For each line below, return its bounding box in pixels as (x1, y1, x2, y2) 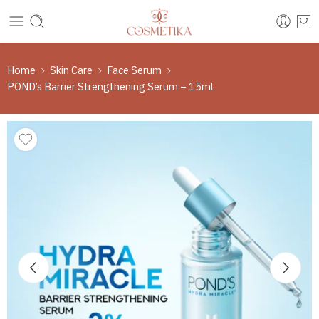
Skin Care (50, 63, 93, 77)
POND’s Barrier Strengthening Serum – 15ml (7, 80, 214, 93)
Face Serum (107, 63, 162, 77)
